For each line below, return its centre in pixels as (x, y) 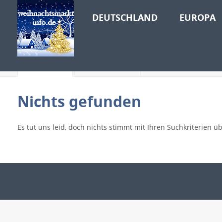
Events (45, 60)
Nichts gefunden (79, 101)
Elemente (108, 60)
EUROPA (197, 18)
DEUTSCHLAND (125, 18)
